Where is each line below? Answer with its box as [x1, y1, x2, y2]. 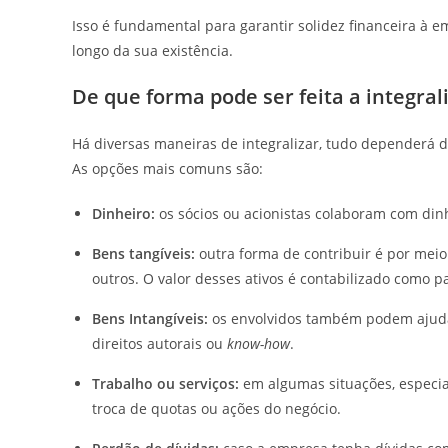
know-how [227, 334, 290, 353]
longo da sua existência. [72, 41, 237, 60]
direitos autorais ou [92, 334, 227, 353]
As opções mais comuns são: [72, 159, 263, 178]
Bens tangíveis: [92, 244, 195, 263]
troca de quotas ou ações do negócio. [92, 399, 345, 418]
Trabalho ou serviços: [92, 374, 239, 393]
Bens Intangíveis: [92, 309, 208, 328]
